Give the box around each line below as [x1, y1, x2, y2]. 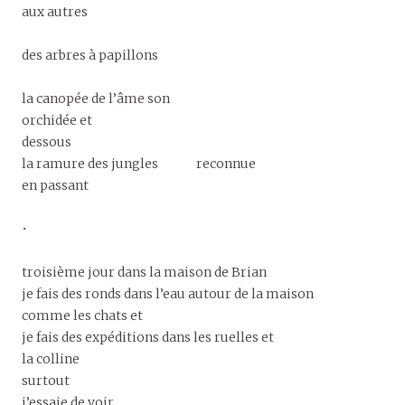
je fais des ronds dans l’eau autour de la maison [22, 285, 314, 302]
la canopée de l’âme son [22, 89, 170, 107]
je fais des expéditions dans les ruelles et [22, 328, 274, 345]
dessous [22, 133, 71, 150]
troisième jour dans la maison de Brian [22, 263, 267, 280]
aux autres [22, 3, 88, 20]
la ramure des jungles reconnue [22, 155, 256, 172]
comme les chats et [22, 306, 143, 324]
